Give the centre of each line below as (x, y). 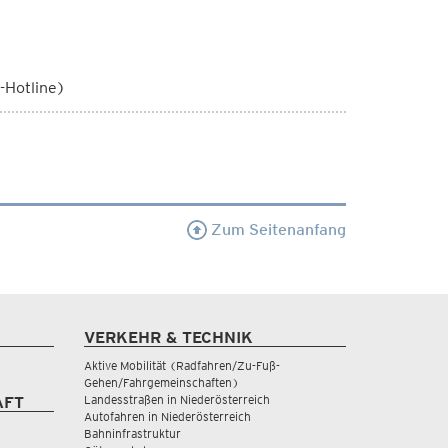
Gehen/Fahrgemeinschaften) (161, 382)
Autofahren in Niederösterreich (167, 416)
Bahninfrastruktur (132, 433)
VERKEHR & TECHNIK (168, 337)
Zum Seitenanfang (276, 229)
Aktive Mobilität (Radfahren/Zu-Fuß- (181, 365)
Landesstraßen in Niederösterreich (176, 399)
